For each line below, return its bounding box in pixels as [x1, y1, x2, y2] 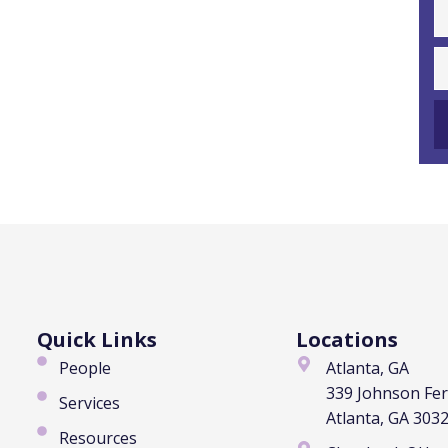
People [59, 356, 112, 379]
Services [59, 391, 121, 414]
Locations [295, 325, 398, 353]
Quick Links [36, 325, 157, 353]
